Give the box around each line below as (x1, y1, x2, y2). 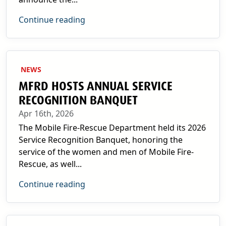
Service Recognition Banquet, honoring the (19, 134, 183, 145)
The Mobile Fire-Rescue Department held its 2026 (19, 122, 206, 133)
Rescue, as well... (19, 158, 82, 169)
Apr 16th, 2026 (19, 108, 74, 119)
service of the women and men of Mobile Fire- (19, 146, 194, 157)
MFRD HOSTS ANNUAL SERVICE (19, 79, 173, 94)
